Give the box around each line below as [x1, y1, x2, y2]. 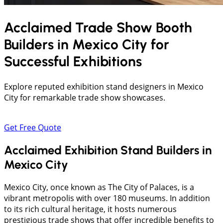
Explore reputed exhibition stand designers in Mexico [4, 81, 204, 93]
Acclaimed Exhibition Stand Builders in [4, 143, 212, 158]
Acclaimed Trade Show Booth [4, 19, 192, 36]
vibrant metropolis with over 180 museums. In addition [4, 193, 210, 204]
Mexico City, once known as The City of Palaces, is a [4, 182, 194, 193]
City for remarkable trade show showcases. [4, 92, 165, 104]
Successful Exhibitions [4, 53, 142, 70]
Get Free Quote [4, 122, 61, 133]
